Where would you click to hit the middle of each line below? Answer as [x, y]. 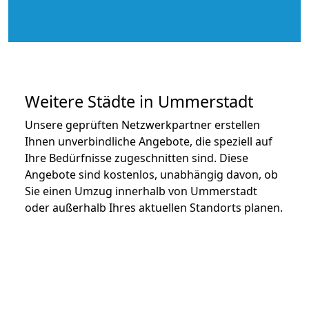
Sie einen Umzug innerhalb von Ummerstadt [141, 191]
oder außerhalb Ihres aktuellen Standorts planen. [154, 207]
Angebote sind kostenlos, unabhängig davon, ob [151, 174]
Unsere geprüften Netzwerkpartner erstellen [142, 124]
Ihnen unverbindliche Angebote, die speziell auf [149, 141]
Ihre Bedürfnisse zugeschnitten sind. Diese [137, 158]
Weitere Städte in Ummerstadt [139, 101]
